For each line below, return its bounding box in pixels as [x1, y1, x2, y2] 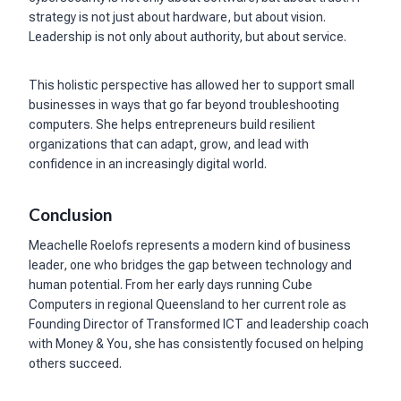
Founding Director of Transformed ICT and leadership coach [29, 317, 369, 332]
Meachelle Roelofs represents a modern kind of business [29, 238, 351, 253]
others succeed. [29, 356, 122, 371]
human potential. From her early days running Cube [29, 277, 312, 293]
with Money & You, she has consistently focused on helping [29, 337, 363, 352]
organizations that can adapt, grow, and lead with [29, 136, 309, 151]
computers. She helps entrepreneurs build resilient [29, 116, 315, 132]
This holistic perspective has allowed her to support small [29, 77, 354, 92]
